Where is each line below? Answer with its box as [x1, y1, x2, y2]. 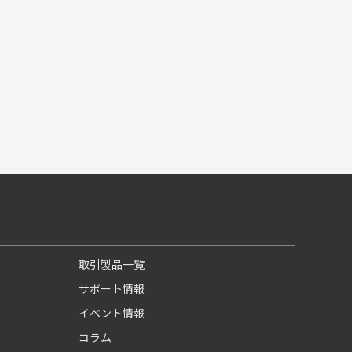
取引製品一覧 [78, 256, 145, 273]
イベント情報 [78, 305, 145, 321]
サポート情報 [78, 280, 145, 297]
